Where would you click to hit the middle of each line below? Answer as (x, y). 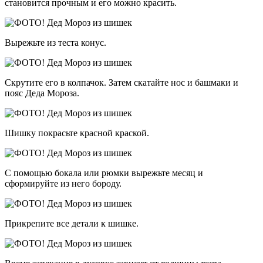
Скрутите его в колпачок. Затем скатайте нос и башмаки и (122, 82)
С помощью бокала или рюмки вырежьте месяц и (104, 173)
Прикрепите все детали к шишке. (72, 223)
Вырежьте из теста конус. (55, 42)
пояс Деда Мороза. (42, 93)
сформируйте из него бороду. (64, 183)
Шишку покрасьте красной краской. (77, 133)
